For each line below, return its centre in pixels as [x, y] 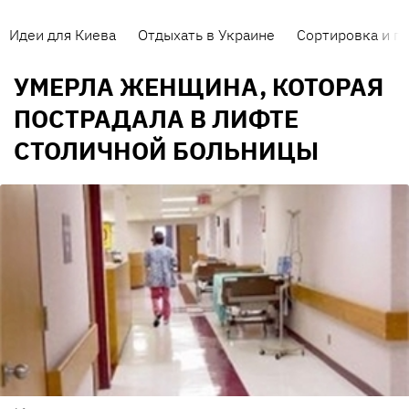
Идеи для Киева [63, 35]
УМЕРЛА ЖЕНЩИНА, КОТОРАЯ [199, 87]
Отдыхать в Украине [206, 35]
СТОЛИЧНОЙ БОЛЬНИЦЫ [166, 151]
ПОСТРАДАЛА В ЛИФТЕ [156, 119]
